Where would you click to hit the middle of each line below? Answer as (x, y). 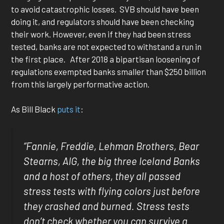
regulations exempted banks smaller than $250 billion (109, 71)
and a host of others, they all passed (102, 176)
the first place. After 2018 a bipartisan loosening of (106, 59)
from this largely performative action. (81, 84)
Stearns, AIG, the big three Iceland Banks (112, 161)
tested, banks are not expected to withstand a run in (106, 46)
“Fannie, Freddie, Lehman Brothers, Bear (111, 146)
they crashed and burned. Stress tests (107, 206)
